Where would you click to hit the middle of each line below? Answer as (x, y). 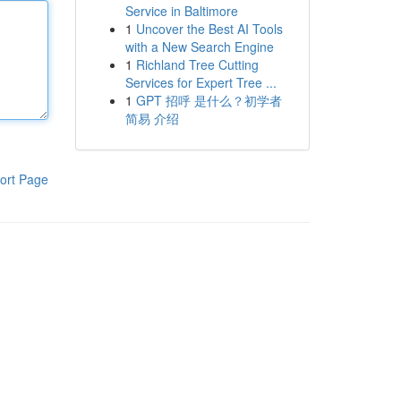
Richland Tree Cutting (197, 64)
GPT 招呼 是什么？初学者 (209, 100)
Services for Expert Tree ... (200, 82)
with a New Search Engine (199, 47)
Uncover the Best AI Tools (209, 29)
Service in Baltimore (181, 11)
